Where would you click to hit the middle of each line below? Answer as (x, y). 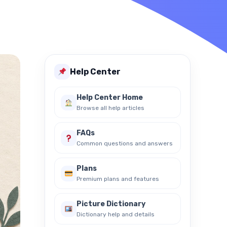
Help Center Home (110, 98)
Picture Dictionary (111, 204)
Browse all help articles (110, 108)
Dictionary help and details (116, 214)
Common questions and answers (125, 143)
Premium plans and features (118, 179)
